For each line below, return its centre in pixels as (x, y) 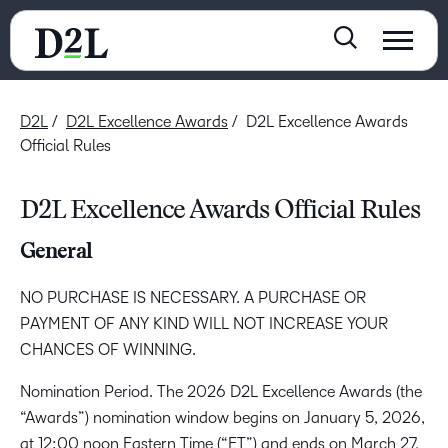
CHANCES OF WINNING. (109, 349)
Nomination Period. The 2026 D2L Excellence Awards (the (221, 391)
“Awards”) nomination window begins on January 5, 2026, (222, 417)
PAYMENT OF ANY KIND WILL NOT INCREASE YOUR (204, 323)
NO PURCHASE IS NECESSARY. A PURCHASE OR (193, 297)
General (56, 253)
